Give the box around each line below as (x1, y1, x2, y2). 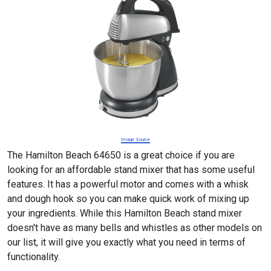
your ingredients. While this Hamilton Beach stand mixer (7, 207, 242, 219)
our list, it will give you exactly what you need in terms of (7, 237, 246, 248)
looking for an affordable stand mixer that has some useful (7, 164, 255, 175)
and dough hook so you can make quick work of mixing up (7, 193, 249, 204)
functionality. (7, 251, 60, 263)
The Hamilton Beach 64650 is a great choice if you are (7, 149, 235, 161)
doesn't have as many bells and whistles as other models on (7, 222, 262, 233)
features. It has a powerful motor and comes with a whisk (7, 178, 249, 190)
